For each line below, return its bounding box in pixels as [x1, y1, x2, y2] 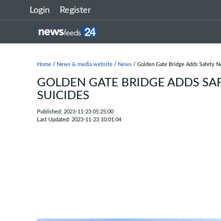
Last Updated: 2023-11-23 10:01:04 [37, 117, 121, 122]
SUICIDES [37, 90, 89, 102]
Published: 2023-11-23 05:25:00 [37, 109, 113, 114]
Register [60, 6, 91, 15]
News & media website [57, 62, 112, 67]
